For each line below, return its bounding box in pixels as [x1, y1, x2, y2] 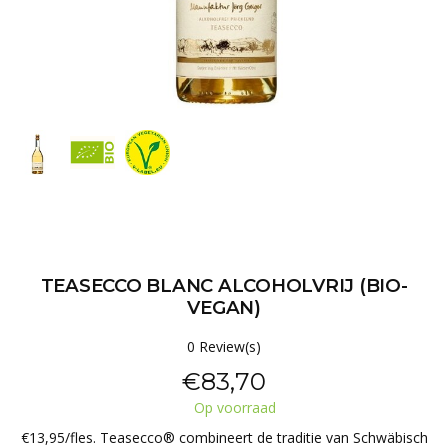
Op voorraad [189, 398, 276, 417]
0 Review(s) [187, 337, 261, 356]
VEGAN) [187, 296, 261, 319]
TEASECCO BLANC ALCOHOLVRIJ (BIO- [40, 274, 408, 297]
